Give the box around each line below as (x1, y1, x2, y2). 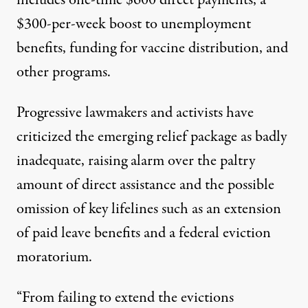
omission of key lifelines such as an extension (16, 197, 281, 220)
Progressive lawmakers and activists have (16, 101, 254, 124)
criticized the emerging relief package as (16, 125, 255, 148)
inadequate (16, 149, 81, 172)
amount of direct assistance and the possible (16, 173, 274, 196)
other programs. (16, 60, 111, 83)
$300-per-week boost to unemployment (16, 12, 251, 35)
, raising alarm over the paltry (81, 149, 255, 172)
